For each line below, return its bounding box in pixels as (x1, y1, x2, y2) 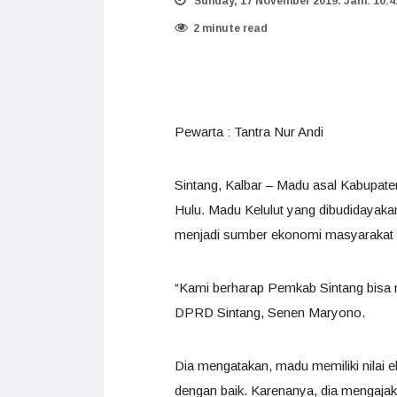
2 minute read (193, 22, 268, 35)
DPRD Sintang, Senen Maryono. (175, 305, 365, 320)
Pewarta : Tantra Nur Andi (175, 124, 323, 139)
